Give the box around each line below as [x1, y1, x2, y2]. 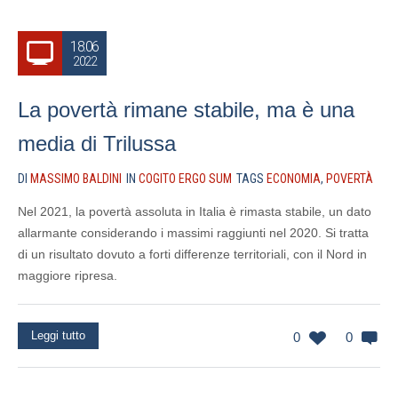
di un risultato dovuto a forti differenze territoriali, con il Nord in [18, 247, 367, 261]
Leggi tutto [31, 329, 85, 342]
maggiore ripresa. [18, 268, 117, 283]
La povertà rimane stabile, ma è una [18, 98, 354, 122]
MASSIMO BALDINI [30, 171, 122, 186]
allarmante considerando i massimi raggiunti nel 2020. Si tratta [18, 226, 369, 240]
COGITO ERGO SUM [139, 171, 232, 186]
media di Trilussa [18, 131, 176, 155]
